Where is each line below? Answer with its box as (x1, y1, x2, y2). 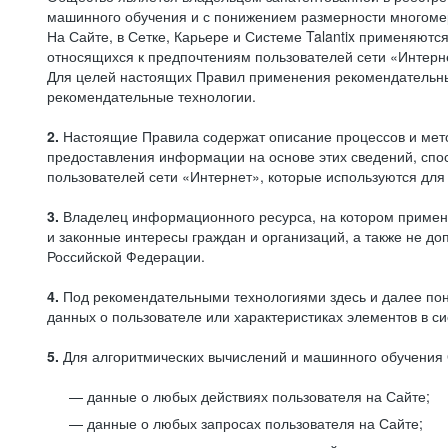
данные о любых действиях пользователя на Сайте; (87, 386, 430, 406)
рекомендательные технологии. (47, 86, 256, 106)
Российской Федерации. (47, 246, 205, 266)
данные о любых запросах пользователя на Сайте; (87, 413, 423, 433)
